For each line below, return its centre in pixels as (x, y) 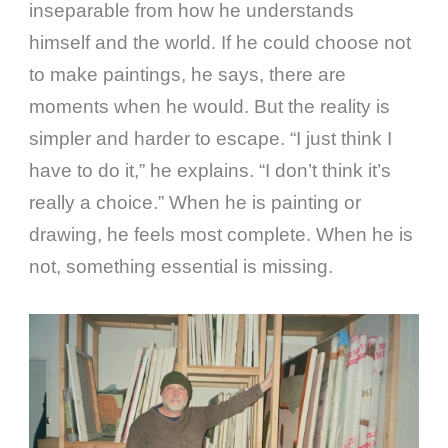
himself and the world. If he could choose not (220, 42)
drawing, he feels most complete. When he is (221, 234)
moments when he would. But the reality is (210, 106)
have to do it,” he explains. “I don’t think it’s (210, 170)
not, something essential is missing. (181, 266)
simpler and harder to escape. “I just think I (211, 138)
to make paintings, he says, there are (188, 74)
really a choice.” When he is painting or (195, 202)
